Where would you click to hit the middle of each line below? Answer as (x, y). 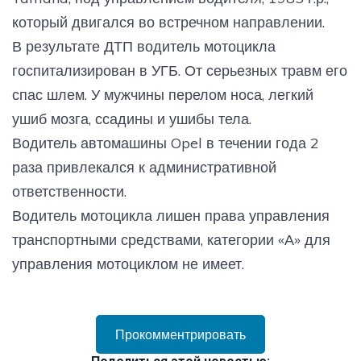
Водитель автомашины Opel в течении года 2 (166, 143)
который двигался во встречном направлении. (168, 22)
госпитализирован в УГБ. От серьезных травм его (180, 70)
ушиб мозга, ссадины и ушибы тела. (132, 118)
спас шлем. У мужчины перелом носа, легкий (163, 94)
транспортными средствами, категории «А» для (171, 239)
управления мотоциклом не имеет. (128, 263)
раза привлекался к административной (144, 167)
